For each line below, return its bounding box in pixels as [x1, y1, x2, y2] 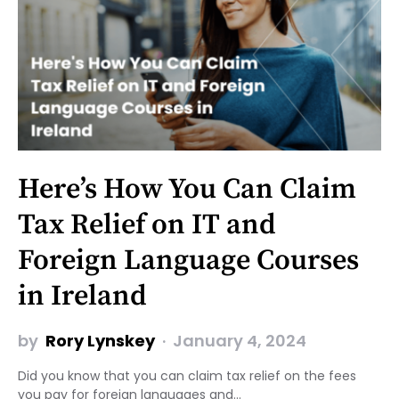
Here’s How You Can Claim [18, 171, 356, 208]
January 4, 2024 [173, 329, 306, 352]
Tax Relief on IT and [18, 207, 276, 243]
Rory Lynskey [45, 329, 155, 352]
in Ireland [18, 278, 147, 314]
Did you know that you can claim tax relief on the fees [18, 366, 356, 385]
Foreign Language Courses [18, 242, 359, 279]
